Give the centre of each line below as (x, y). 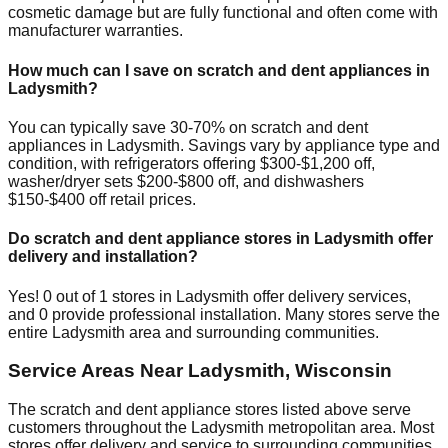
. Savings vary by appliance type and (310, 145)
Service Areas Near (98, 371)
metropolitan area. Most (349, 427)
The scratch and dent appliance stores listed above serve (209, 409)
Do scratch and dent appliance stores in (161, 239)
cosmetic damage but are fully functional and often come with (223, 13)
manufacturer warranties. (95, 31)
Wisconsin (343, 371)
